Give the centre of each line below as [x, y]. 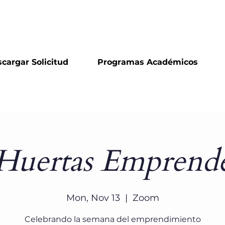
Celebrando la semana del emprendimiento [113, 219]
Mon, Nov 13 [93, 198]
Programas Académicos [148, 62]
